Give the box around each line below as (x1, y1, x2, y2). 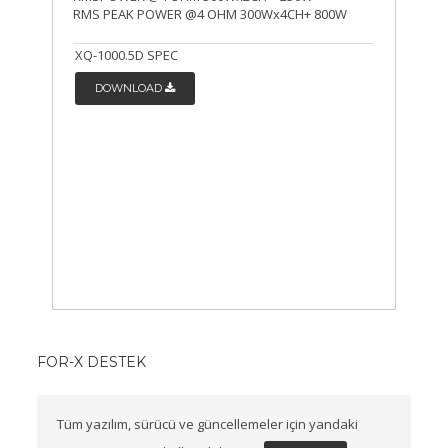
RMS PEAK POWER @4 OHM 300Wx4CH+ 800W (73, 5, 348, 24)
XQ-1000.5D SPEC (75, 46, 179, 65)
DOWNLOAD (95, 81, 166, 96)
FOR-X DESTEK (37, 353, 147, 372)
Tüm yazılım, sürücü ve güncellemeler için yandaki (57, 415, 359, 434)
